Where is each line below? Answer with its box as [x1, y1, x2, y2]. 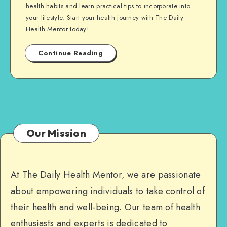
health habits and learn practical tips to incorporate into [26, 1, 191, 11]
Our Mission [26, 127, 86, 139]
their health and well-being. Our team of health [11, 201, 201, 214]
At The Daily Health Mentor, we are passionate [11, 168, 201, 181]
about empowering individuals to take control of [11, 184, 205, 198]
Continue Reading [38, 48, 103, 58]
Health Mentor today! [26, 24, 89, 34]
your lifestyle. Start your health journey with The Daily [26, 13, 183, 22]
